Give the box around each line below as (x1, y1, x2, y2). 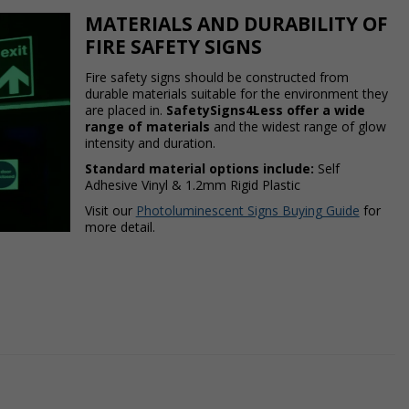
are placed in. (84, 101, 166, 119)
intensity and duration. (84, 134, 215, 152)
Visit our (84, 202, 136, 219)
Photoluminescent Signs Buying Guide (135, 202, 360, 219)
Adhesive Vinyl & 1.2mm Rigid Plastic (84, 176, 300, 194)
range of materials (84, 118, 210, 135)
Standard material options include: (84, 160, 314, 177)
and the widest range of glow (209, 118, 386, 135)
